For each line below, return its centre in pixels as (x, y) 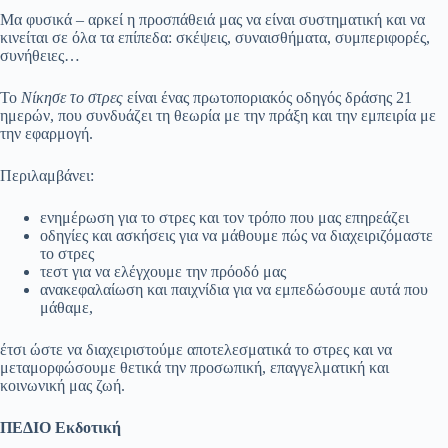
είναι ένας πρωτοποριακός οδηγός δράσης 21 (267, 98)
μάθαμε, (66, 308)
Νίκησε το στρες (70, 98)
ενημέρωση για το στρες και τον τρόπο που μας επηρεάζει (224, 218)
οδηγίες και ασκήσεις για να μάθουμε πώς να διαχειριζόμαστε (236, 236)
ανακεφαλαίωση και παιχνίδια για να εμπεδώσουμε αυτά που (234, 290)
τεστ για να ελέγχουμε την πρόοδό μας (163, 272)
